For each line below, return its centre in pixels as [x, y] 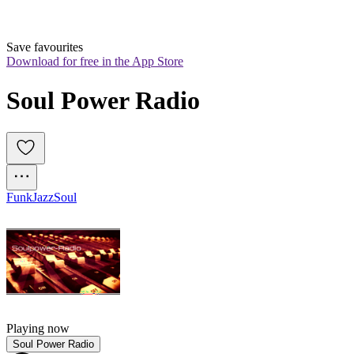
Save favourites [45, 47]
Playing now [38, 329]
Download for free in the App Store [95, 62]
